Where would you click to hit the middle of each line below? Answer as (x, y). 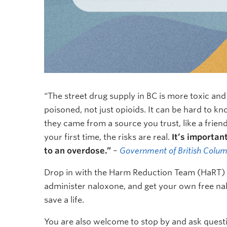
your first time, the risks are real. (108, 137)
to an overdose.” (79, 151)
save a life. (64, 200)
